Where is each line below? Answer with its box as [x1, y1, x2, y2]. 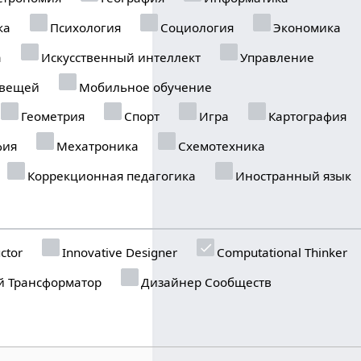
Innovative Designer [59, 243, 178, 260]
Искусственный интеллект [38, 48, 201, 65]
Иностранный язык [232, 167, 352, 184]
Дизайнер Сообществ [138, 273, 272, 290]
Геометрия [18, 108, 85, 125]
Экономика [270, 19, 342, 35]
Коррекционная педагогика [24, 167, 197, 184]
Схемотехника [175, 137, 266, 154]
